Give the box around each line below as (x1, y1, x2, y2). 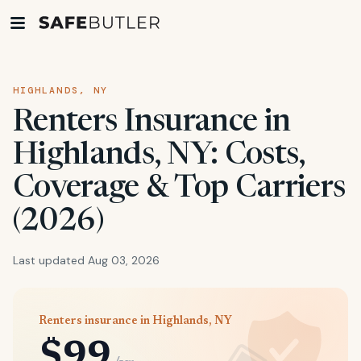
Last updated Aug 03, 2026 (13, 253, 160, 268)
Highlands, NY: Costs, (13, 141, 305, 172)
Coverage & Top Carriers (13, 174, 346, 205)
